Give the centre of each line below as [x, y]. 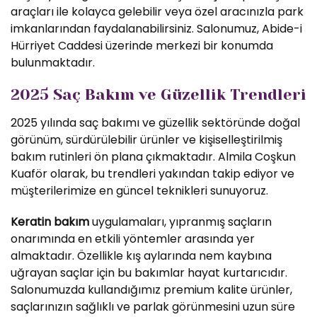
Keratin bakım [50, 222]
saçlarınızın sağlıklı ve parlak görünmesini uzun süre [153, 307]
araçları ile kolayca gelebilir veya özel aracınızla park [157, 12]
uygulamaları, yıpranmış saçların [180, 222]
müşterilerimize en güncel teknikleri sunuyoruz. [139, 191]
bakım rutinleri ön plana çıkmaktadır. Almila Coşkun [153, 157]
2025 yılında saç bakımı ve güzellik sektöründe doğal [155, 123]
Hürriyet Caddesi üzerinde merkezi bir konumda [142, 46]
